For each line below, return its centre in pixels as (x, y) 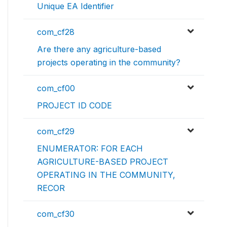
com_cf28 (56, 32)
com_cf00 (56, 88)
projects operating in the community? (109, 63)
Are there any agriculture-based (99, 49)
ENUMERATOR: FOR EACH (90, 149)
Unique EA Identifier (75, 6)
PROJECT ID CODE (74, 106)
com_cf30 (56, 214)
